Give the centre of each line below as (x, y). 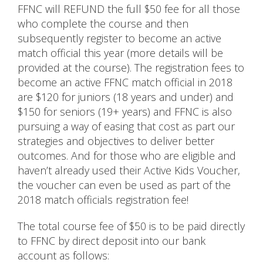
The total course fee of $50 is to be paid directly (131, 226)
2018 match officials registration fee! (103, 200)
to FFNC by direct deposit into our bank (112, 241)
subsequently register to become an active (119, 38)
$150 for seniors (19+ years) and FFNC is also (125, 112)
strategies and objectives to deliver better (116, 141)
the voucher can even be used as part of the (124, 185)
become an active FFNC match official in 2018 (125, 82)
